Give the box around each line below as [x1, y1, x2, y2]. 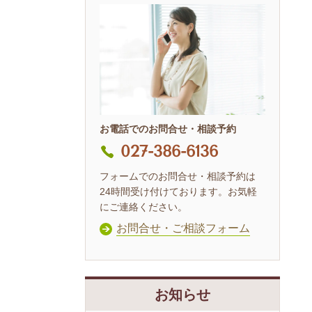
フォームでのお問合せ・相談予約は [100, 171, 256, 182]
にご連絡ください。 [100, 201, 187, 213]
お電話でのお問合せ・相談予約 [100, 123, 236, 135]
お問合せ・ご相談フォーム [116, 221, 250, 235]
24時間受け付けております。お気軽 [100, 186, 257, 198]
